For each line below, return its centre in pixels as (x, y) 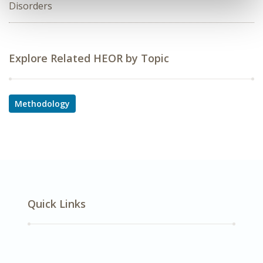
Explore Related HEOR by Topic (89, 58)
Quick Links (57, 204)
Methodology (42, 104)
